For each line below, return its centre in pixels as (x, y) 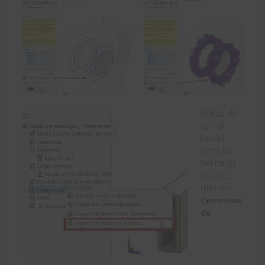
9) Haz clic (219, 114)
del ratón (218, 163)
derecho (216, 151)
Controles (221, 201)
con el (212, 126)
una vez (215, 176)
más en (215, 188)
